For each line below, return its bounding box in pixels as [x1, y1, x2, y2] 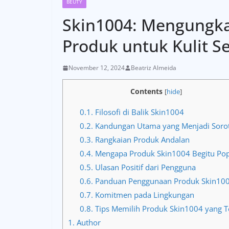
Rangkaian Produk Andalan [93, 134, 190, 145]
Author [75, 217, 101, 228]
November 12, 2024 [68, 63, 125, 72]
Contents [130, 86, 163, 96]
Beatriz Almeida [131, 63, 176, 72]
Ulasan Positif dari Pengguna [93, 162, 196, 173]
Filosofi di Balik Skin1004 [93, 107, 184, 118]
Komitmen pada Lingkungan [93, 190, 194, 200]
